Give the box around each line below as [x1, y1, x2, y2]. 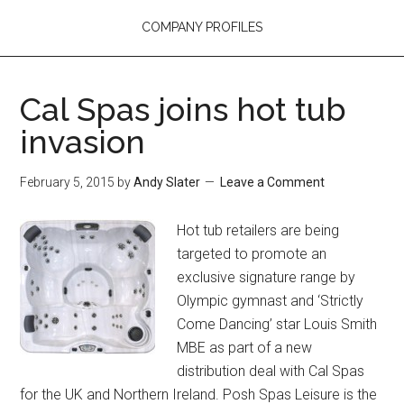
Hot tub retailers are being [177, 221, 340, 239]
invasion [20, 122, 146, 161]
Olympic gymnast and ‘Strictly [177, 291, 364, 309]
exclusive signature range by [177, 268, 356, 286]
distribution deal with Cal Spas [177, 362, 365, 380]
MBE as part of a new [177, 338, 313, 356]
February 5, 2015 [20, 174, 115, 189]
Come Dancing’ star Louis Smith [177, 315, 378, 333]
